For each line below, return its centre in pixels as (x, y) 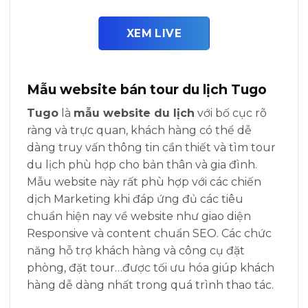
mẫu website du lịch (134, 113)
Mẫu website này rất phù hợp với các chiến (144, 182)
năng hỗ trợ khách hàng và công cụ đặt (136, 251)
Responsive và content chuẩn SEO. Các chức (149, 234)
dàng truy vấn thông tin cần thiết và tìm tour (151, 148)
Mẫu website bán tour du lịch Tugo (147, 90)
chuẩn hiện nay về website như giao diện (139, 217)
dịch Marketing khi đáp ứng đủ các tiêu (135, 199)
